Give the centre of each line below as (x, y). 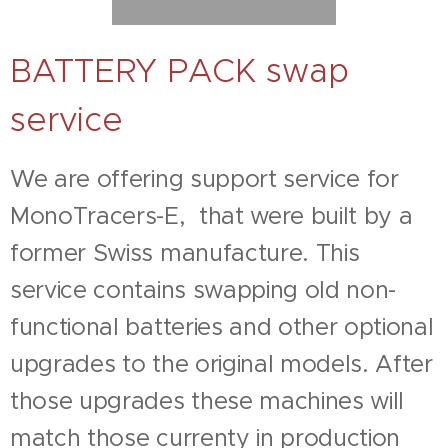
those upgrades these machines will (207, 401)
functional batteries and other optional (222, 327)
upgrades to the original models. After (221, 364)
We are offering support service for (204, 179)
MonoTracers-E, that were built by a (211, 216)
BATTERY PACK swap (179, 71)
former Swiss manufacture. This (185, 253)
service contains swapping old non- (203, 290)
